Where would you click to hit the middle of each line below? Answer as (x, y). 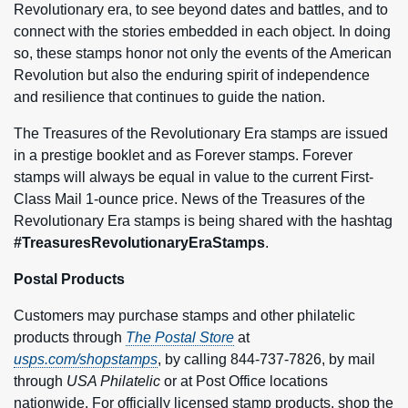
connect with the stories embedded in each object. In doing (202, 31)
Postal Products (69, 279)
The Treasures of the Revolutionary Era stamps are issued (201, 133)
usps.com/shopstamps (86, 359)
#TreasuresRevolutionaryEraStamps (139, 242)
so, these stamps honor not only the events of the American (203, 53)
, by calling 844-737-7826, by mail (266, 359)
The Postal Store (180, 337)
